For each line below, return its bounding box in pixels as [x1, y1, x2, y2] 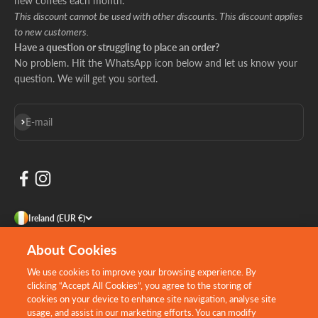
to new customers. [14, 26, 89, 38]
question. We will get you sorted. [14, 72, 158, 85]
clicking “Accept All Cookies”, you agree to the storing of [27, 280, 253, 291]
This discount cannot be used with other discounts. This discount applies [14, 10, 303, 23]
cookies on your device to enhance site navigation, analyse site [27, 293, 277, 305]
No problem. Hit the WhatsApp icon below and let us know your [14, 57, 297, 70]
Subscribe [13, 114, 56, 127]
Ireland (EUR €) [28, 212, 85, 224]
